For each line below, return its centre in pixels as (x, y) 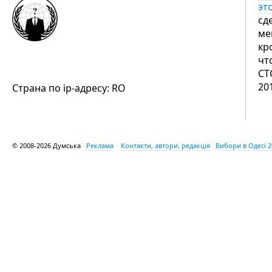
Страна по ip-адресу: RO (69, 88)
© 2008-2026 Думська (49, 145)
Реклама (100, 145)
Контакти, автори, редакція (165, 145)
